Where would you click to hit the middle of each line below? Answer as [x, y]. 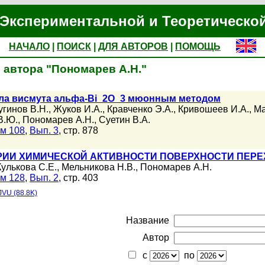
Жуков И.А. [78, 109]
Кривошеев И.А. [214, 109]
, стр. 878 [78, 130]
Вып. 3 [44, 130]
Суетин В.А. [125, 120]
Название [148, 220]
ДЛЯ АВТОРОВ [133, 46]
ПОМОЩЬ [198, 46]
